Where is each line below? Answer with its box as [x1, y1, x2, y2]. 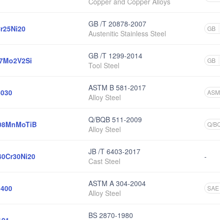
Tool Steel [88, 60, 119, 70]
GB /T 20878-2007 [88, 19, 146, 28]
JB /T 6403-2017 [88, 146, 140, 156]
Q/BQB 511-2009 [88, 114, 142, 124]
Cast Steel [88, 156, 120, 166]
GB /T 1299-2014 [88, 51, 142, 60]
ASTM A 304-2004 [88, 178, 146, 188]
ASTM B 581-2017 [88, 82, 146, 92]
